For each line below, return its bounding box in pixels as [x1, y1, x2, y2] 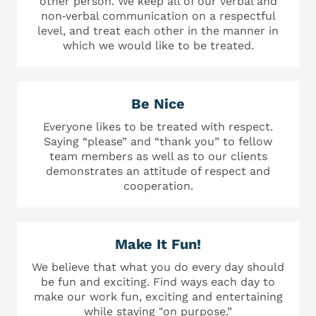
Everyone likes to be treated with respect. [43, 119, 273, 133]
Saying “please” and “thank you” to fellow [44, 134, 272, 148]
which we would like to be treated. [62, 38, 254, 52]
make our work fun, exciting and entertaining [33, 289, 283, 303]
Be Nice [131, 95, 185, 112]
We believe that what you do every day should [32, 260, 284, 274]
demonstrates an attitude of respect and [46, 164, 270, 178]
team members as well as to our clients [49, 149, 267, 163]
